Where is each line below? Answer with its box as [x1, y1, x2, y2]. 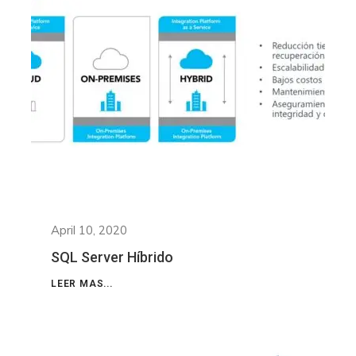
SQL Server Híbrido [51, 249, 173, 266]
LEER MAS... [51, 278, 113, 290]
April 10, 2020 [51, 222, 127, 238]
